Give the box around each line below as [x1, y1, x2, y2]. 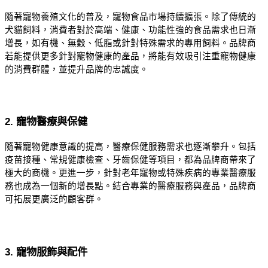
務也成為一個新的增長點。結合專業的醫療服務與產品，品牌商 [5, 181, 256, 191]
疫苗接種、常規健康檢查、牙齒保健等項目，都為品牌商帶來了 [5, 155, 256, 165]
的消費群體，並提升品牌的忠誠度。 [5, 64, 148, 74]
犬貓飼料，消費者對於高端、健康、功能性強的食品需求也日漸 [5, 25, 256, 35]
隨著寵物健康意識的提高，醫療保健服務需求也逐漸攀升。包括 [5, 142, 256, 152]
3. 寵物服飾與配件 [5, 245, 87, 258]
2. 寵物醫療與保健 [5, 115, 87, 128]
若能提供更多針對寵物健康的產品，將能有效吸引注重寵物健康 [5, 51, 256, 61]
